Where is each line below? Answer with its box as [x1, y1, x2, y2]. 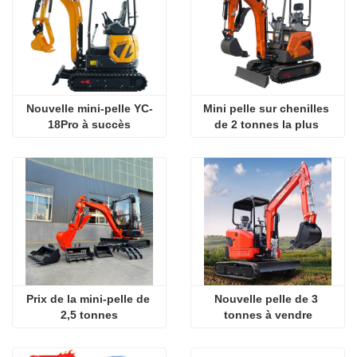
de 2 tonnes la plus [214, 118, 319, 131]
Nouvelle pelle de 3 [214, 292, 318, 305]
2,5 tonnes [61, 308, 118, 321]
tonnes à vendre [223, 308, 312, 321]
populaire [241, 134, 294, 147]
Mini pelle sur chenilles [203, 102, 329, 115]
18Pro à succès [48, 118, 131, 131]
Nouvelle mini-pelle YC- [25, 102, 153, 115]
